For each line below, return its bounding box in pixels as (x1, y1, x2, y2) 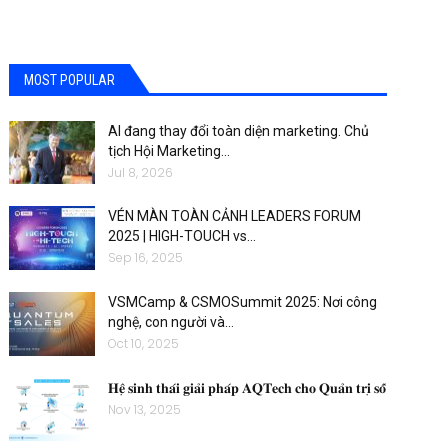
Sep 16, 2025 (108, 249, 184, 267)
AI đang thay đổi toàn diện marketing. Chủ (108, 122, 370, 139)
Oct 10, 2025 (108, 334, 180, 352)
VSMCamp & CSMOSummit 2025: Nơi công (108, 293, 378, 310)
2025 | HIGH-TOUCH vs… (108, 228, 257, 245)
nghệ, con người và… (108, 313, 235, 330)
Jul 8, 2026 (108, 163, 174, 181)
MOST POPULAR (24, 71, 116, 88)
